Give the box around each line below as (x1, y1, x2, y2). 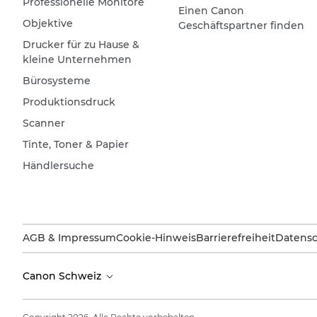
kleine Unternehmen (23, 53, 132, 66)
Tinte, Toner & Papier (23, 138, 129, 151)
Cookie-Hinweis (116, 231, 196, 244)
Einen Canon (178, 4, 244, 17)
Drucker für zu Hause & (23, 38, 139, 51)
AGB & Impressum (23, 231, 116, 244)
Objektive (23, 17, 73, 30)
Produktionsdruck (23, 96, 115, 108)
